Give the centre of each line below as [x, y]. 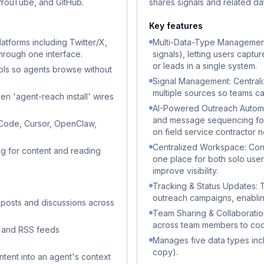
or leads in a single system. [205, 66]
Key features [176, 26]
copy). [165, 252]
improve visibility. [185, 171]
